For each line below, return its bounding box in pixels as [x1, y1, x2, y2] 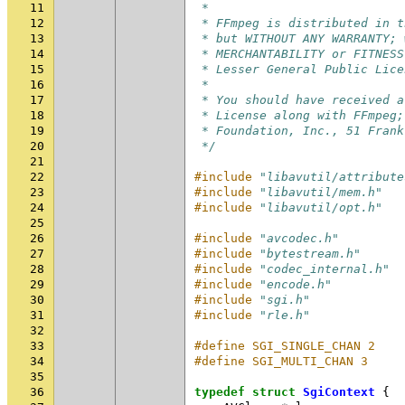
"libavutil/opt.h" [259, 201, 382, 214]
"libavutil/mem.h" [259, 185, 382, 199]
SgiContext [303, 385, 375, 399]
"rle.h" [259, 308, 310, 322]
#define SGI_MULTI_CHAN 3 [194, 354, 368, 368]
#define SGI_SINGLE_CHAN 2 [194, 339, 375, 353]
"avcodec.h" [259, 231, 339, 245]
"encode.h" [259, 278, 332, 291]
